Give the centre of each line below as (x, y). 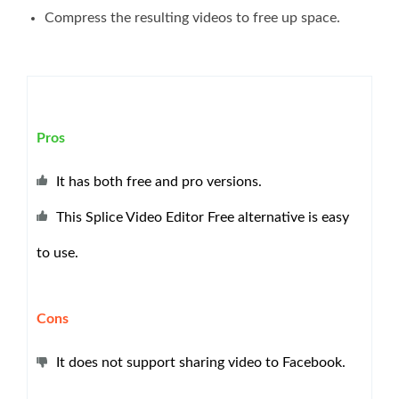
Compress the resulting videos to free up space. (192, 17)
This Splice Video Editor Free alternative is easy (203, 217)
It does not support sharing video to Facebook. (201, 362)
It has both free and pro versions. (159, 181)
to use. (57, 252)
